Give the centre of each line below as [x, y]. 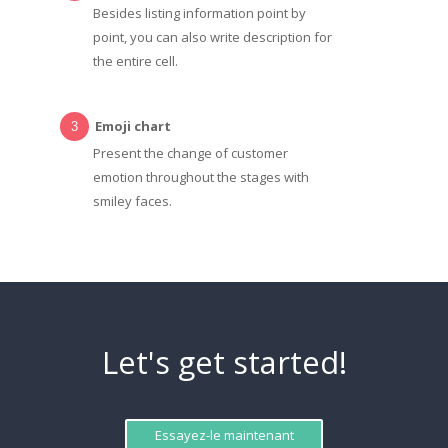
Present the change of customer [190, 152]
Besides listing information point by [199, 12]
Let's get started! [224, 362]
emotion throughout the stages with [200, 176]
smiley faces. [132, 200]
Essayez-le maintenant [224, 435]
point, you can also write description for [212, 36]
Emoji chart [133, 126]
